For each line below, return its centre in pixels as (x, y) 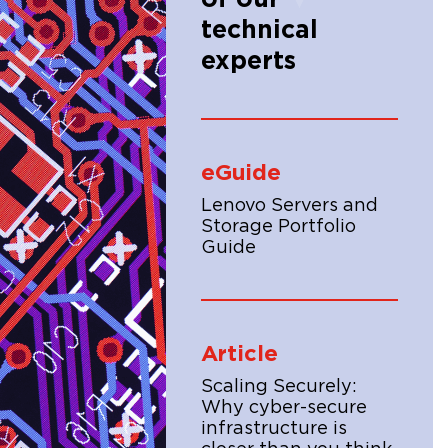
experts (248, 61)
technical (259, 30)
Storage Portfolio (278, 227)
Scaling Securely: (279, 387)
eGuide (241, 173)
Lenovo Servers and (289, 206)
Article (239, 354)
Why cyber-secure (284, 408)
